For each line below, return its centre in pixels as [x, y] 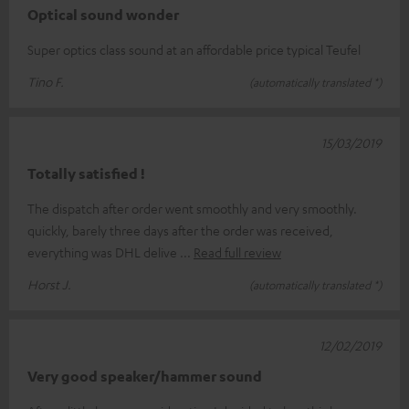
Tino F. [46, 82]
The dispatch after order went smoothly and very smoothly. [192, 209]
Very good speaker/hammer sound [145, 377]
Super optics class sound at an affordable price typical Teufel [194, 50]
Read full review [237, 252]
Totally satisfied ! [86, 174]
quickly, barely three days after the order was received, [180, 231]
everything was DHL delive [104, 252]
